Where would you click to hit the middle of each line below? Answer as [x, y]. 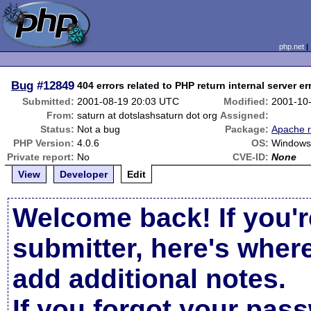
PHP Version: [44, 143]
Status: [58, 129]
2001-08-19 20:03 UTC [128, 101]
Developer [84, 174]
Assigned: [245, 115]
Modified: [246, 101]
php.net [291, 47]
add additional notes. [150, 279]
